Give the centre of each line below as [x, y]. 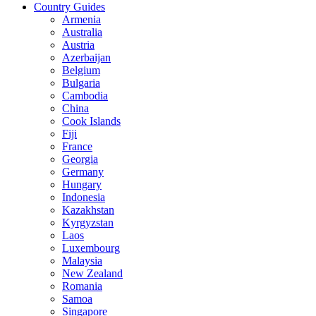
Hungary [82, 185]
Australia [82, 32]
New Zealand [92, 274]
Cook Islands [91, 121]
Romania [82, 286]
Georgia [80, 159]
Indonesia [84, 197]
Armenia [81, 20]
